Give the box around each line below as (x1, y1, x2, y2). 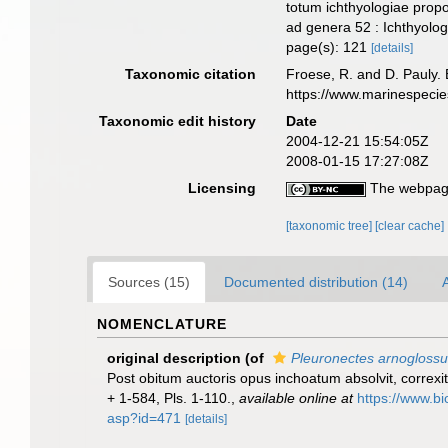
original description (107, 350, 241, 366)
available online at (239, 390, 353, 406)
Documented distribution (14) (224, 274, 408, 290)
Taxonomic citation (125, 66, 257, 82)
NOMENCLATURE (97, 316, 227, 332)
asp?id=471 (107, 410, 181, 426)
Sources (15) (108, 274, 190, 290)
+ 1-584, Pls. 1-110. (107, 390, 231, 406)
